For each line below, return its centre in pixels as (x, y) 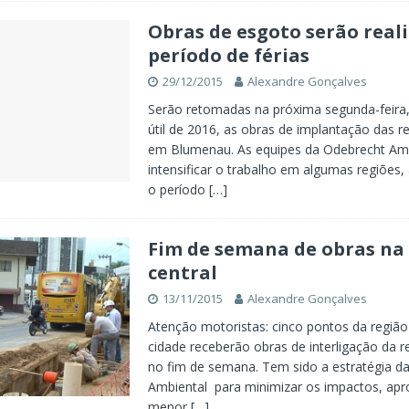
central (182, 273)
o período (178, 189)
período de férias (228, 55)
